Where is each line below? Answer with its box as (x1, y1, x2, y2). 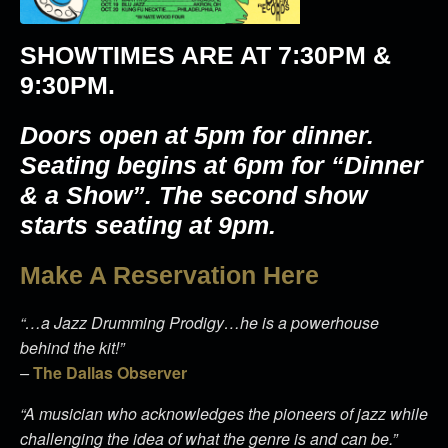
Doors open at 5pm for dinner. (20, 121, 374, 149)
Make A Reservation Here (20, 261, 319, 289)
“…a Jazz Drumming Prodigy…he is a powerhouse (20, 311, 379, 334)
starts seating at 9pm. (20, 211, 276, 239)
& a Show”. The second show (20, 181, 367, 209)
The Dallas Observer (33, 361, 187, 384)
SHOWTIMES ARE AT (20, 41, 278, 69)
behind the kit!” (20, 336, 124, 359)
